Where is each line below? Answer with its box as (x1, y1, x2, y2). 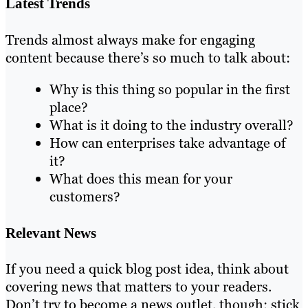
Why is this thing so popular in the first (49, 80, 290, 98)
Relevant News (5, 224, 96, 241)
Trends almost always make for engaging (5, 30, 255, 49)
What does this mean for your (49, 169, 232, 188)
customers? (49, 187, 120, 206)
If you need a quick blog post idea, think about (5, 260, 289, 278)
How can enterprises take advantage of (49, 133, 286, 152)
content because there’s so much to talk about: (5, 48, 290, 67)
